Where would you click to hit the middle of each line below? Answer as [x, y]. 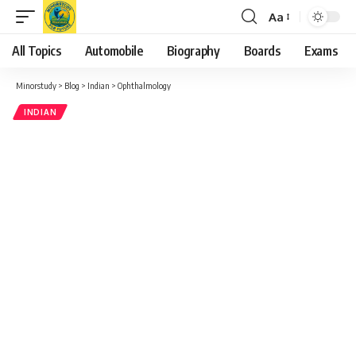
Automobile [114, 51]
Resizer [288, 45]
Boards [262, 51]
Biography [193, 51]
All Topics [37, 51]
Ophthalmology [144, 85]
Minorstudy [36, 85]
